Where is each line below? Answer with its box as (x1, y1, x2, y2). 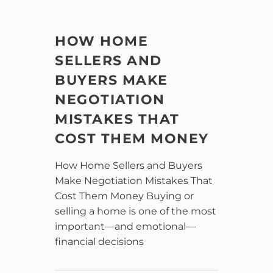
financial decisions (55, 235, 144, 247)
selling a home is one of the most (55, 205, 217, 217)
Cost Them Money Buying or (55, 190, 194, 202)
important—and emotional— (55, 220, 196, 232)
